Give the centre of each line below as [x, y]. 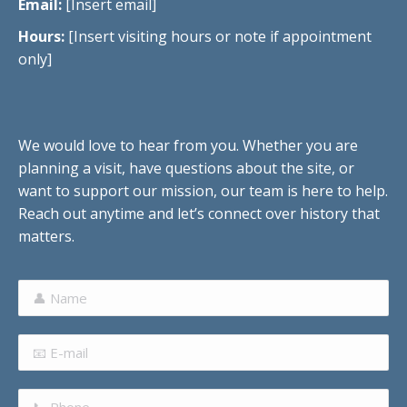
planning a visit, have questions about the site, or [186, 168]
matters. [46, 236]
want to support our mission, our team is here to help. [203, 190]
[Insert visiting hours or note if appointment [218, 36]
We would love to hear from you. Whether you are [188, 145]
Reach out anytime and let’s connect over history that [199, 213]
